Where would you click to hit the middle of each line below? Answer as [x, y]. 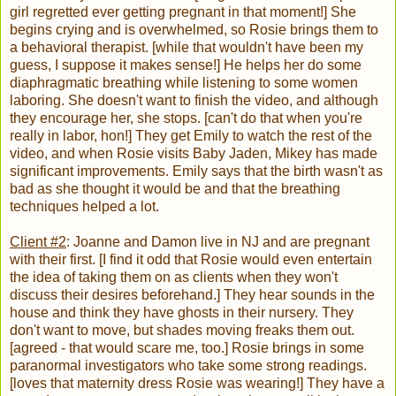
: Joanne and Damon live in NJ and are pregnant [218, 242]
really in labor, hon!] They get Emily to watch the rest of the [191, 136]
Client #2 [38, 242]
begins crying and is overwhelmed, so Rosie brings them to [194, 30]
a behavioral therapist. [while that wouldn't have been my [187, 48]
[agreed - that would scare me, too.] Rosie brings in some [187, 348]
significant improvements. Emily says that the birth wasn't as [196, 171]
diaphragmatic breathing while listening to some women [184, 83]
